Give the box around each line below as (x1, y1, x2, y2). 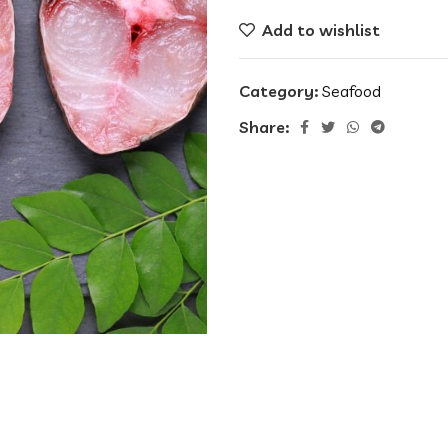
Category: (239, 81, 318, 101)
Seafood (322, 81, 381, 101)
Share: (239, 116, 289, 137)
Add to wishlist (262, 20, 381, 40)
